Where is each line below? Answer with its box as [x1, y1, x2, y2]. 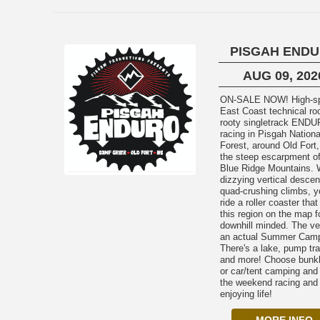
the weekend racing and [219, 277, 318, 288]
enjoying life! [219, 289, 272, 299]
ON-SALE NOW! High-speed [219, 94, 291, 105]
